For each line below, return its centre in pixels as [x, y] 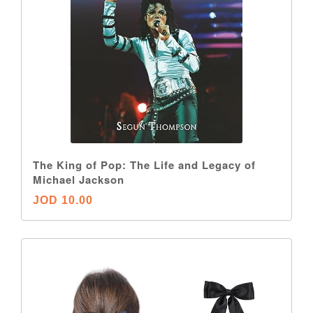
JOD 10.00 [63, 200]
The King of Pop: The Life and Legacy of [144, 165]
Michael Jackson [79, 180]
